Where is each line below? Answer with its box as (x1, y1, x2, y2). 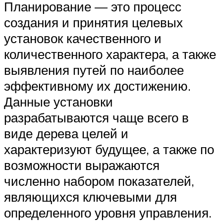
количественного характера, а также (4, 46, 216, 62)
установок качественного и (4, 30, 162, 47)
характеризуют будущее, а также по (4, 141, 214, 158)
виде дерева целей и (4, 125, 128, 142)
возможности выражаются (4, 157, 160, 173)
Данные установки (4, 94, 113, 110)
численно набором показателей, (4, 173, 194, 189)
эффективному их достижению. (4, 78, 191, 94)
